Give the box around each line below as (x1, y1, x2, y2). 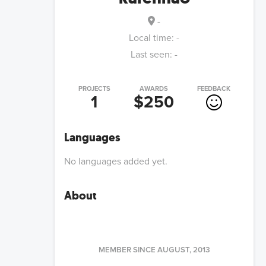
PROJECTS (78, 85, 110, 93)
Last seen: (131, 49, 172, 61)
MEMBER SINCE (98, 245, 156, 255)
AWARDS (140, 85, 169, 93)
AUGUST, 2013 (157, 245, 210, 255)
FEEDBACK (197, 85, 231, 93)
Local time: (129, 32, 176, 45)
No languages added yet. (64, 156, 167, 168)
